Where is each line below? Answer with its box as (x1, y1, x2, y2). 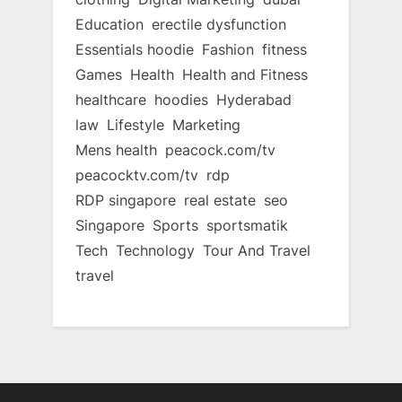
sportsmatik (206, 215, 288, 234)
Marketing (172, 115, 240, 134)
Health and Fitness (182, 65, 308, 83)
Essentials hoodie (75, 39, 194, 58)
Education (75, 14, 144, 33)
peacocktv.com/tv (75, 165, 198, 184)
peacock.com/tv (165, 140, 275, 159)
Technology (116, 240, 195, 259)
